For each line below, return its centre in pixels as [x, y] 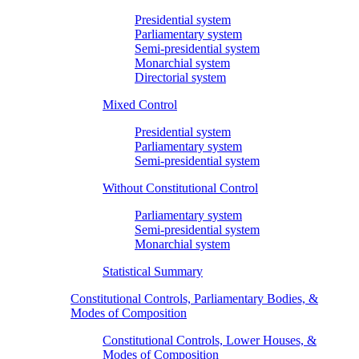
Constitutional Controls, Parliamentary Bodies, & [194, 298]
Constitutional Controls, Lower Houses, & [210, 340]
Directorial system [180, 77]
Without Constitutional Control [180, 188]
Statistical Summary [153, 271]
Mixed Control [140, 104]
